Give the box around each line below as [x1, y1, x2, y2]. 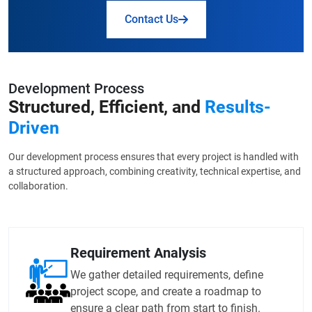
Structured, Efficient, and [8, 97, 205, 118]
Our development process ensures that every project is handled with [8, 151, 299, 163]
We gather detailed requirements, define [70, 268, 263, 282]
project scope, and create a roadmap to [70, 285, 261, 299]
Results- [205, 97, 271, 118]
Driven [8, 118, 59, 139]
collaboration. [8, 180, 68, 192]
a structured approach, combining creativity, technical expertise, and [8, 166, 301, 178]
